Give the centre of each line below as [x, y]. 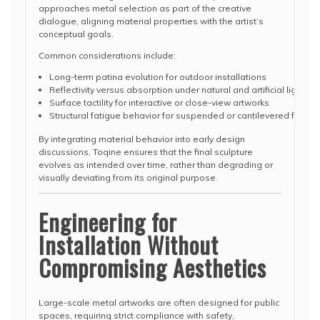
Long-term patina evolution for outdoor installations [158, 77]
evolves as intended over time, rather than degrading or [156, 165]
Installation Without [129, 245]
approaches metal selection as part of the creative [145, 8]
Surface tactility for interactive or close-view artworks [159, 102]
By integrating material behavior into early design [142, 139]
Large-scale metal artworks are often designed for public [159, 302]
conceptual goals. [76, 34]
